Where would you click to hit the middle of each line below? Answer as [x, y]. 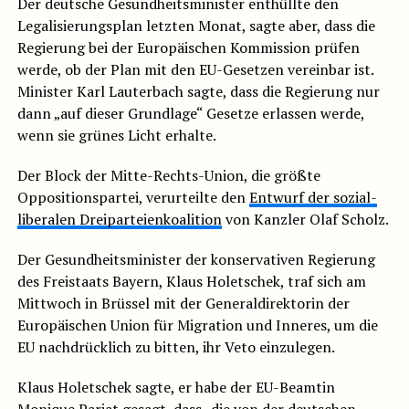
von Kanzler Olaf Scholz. [305, 220]
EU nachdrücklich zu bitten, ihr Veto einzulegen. [176, 347]
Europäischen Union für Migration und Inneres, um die [197, 325]
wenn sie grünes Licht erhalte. [116, 136]
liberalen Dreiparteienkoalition [119, 220]
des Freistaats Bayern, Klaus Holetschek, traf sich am [191, 282]
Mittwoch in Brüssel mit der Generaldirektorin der [183, 304]
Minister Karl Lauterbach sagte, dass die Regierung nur [198, 92]
